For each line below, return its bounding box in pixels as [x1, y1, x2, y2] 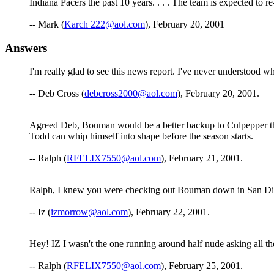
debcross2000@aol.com [84, 88, 177, 99]
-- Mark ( [29, 19, 64, 29]
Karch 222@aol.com [64, 19, 145, 29]
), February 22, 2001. [128, 207, 210, 218]
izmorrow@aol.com [51, 207, 128, 218]
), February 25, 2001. [161, 261, 243, 272]
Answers [5, 41, 47, 54]
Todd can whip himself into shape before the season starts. [29, 131, 253, 142]
